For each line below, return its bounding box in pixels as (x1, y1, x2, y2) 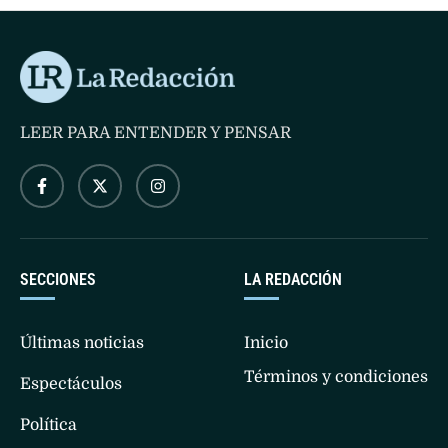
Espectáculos (20, 391, 122, 410)
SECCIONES (20, 286, 96, 306)
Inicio (244, 350, 288, 369)
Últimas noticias (20, 350, 144, 369)
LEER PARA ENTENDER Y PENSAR (20, 140, 291, 159)
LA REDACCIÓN (244, 286, 342, 306)
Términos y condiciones (244, 384, 428, 403)
